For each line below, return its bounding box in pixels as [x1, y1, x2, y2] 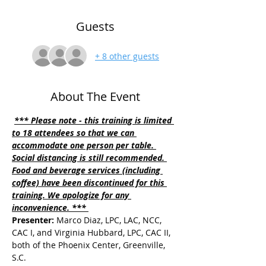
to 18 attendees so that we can [12, 127, 137, 138]
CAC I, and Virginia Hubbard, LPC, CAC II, [12, 227, 173, 238]
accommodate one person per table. [12, 140, 156, 151]
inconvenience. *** [12, 202, 88, 213]
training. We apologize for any [12, 189, 131, 201]
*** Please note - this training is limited [14, 115, 174, 126]
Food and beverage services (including [12, 164, 163, 176]
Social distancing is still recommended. [12, 152, 167, 163]
